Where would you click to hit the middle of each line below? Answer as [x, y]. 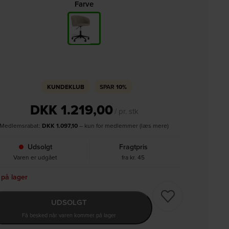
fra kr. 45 [133, 157]
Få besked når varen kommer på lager [69, 215]
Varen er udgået [36, 157]
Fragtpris [133, 147]
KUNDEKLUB [65, 87]
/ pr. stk [126, 111]
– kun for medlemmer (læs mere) [123, 125]
